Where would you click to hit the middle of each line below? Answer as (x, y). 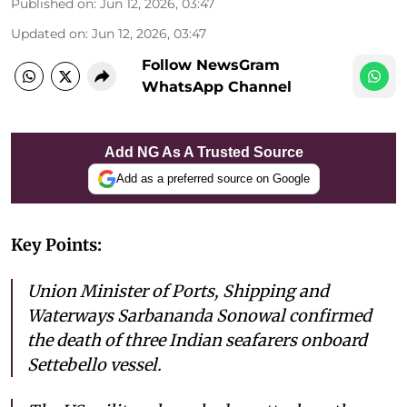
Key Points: (56, 244)
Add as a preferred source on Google (213, 179)
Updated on (48, 33)
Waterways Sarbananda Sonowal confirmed (199, 315)
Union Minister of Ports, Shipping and (178, 291)
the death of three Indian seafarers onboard (197, 340)
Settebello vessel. (94, 364)
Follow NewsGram (211, 65)
